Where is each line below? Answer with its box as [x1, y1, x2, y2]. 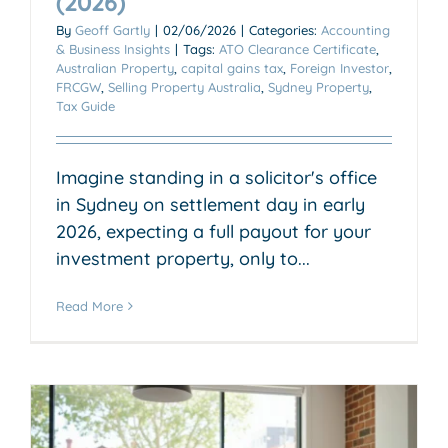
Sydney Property [268, 78, 369, 95]
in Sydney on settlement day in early [56, 192, 365, 216]
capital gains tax [181, 59, 283, 76]
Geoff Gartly [75, 21, 150, 38]
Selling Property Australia [108, 78, 261, 95]
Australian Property [56, 59, 174, 76]
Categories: [249, 21, 321, 38]
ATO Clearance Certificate [219, 40, 376, 57]
